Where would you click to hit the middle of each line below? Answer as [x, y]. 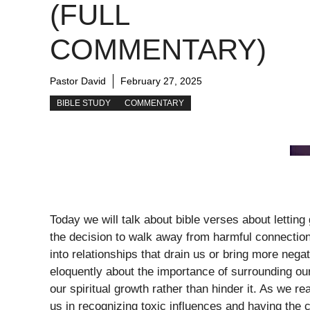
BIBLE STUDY [84, 103]
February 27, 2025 [161, 81]
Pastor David [78, 81]
